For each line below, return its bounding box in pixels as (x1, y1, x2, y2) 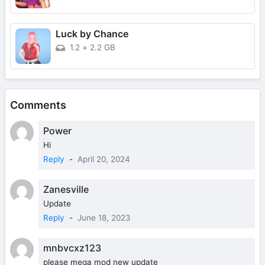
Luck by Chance (56, 28, 128, 40)
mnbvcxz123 (43, 242, 101, 254)
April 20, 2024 (77, 154, 130, 164)
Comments (10, 99, 66, 112)
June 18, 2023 (77, 213, 131, 223)
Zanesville (43, 183, 89, 196)
